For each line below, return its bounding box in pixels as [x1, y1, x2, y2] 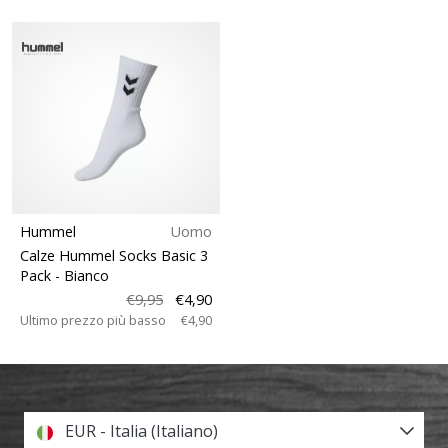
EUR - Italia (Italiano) [61, 420, 218, 443]
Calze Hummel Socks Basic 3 [20, 245, 208, 265]
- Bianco [55, 265, 109, 285]
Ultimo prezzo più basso [20, 310, 166, 329]
